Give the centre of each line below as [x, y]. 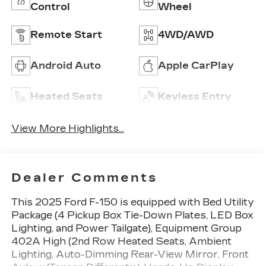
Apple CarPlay [196, 65]
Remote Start [66, 34]
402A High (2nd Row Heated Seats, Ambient [121, 241]
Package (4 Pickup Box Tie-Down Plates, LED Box [132, 215]
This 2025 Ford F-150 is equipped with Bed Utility [132, 202]
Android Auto [65, 65]
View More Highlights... [67, 129]
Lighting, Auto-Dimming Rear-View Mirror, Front [130, 254]
